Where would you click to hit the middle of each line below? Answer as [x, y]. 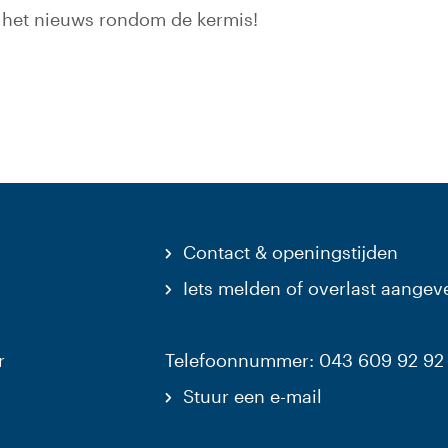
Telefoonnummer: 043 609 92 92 [304, 360]
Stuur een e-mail [252, 396]
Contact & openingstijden [290, 252]
